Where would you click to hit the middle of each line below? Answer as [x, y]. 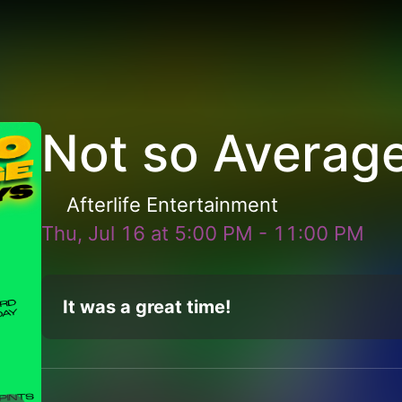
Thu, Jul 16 [94, 233]
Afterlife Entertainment [173, 205]
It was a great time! [147, 307]
